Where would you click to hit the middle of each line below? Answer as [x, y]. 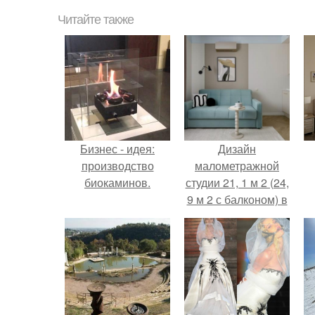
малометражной [237, 166]
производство [117, 166]
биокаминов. [117, 182]
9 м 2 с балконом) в [237, 199]
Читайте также [96, 20]
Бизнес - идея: [117, 149]
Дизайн [237, 149]
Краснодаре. [237, 216]
